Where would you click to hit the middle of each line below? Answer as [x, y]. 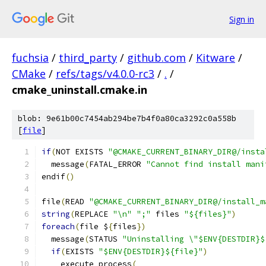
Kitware [216, 58]
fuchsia [30, 58]
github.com [156, 58]
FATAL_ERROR [118, 164]
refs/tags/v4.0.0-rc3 [105, 74]
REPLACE [94, 214]
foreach [58, 227]
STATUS [106, 239]
